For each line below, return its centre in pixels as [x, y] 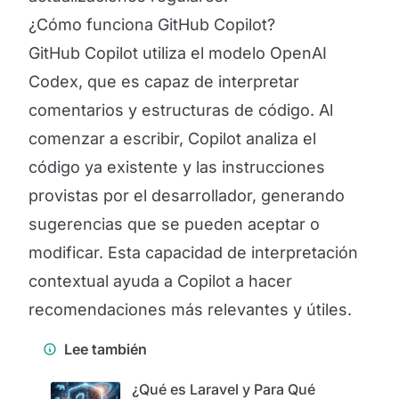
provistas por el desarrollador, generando [187, 195]
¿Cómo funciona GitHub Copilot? [152, 24]
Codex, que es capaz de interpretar [164, 81]
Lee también [106, 349]
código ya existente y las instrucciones [177, 167]
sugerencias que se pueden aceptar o [174, 224]
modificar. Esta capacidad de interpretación [193, 252]
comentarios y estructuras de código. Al [181, 110]
